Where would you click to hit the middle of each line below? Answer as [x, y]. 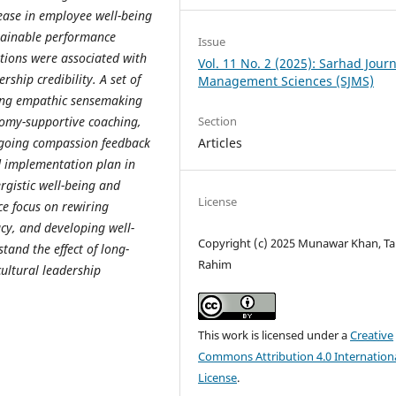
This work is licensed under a [274, 335]
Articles [221, 143]
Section [218, 122]
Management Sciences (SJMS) [286, 81]
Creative [372, 335]
